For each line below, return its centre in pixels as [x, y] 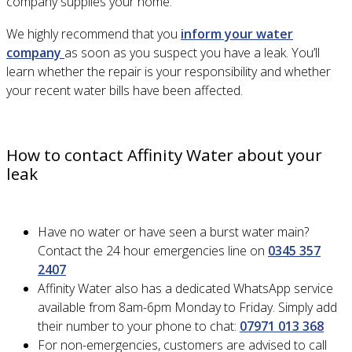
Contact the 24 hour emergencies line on [153, 251]
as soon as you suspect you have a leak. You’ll [192, 53]
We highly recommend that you [93, 34]
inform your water [237, 34]
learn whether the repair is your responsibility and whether [169, 72]
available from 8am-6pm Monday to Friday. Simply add [187, 308]
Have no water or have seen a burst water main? [173, 232]
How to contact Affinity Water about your [164, 155]
